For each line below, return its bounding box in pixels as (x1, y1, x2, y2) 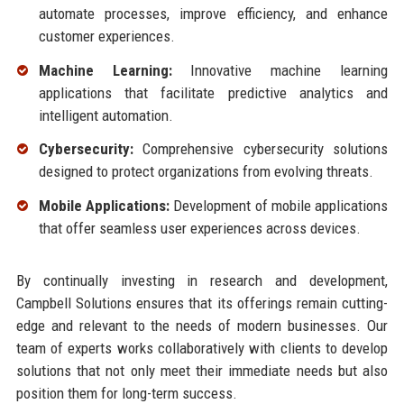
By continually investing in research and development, (15, 271, 389, 290)
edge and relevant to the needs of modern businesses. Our (15, 317, 389, 335)
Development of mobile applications (169, 197, 389, 216)
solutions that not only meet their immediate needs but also (15, 362, 389, 381)
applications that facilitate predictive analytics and (38, 83, 389, 102)
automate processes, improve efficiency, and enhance (38, 4, 389, 23)
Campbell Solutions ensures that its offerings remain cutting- (15, 294, 389, 313)
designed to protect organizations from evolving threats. (38, 162, 373, 181)
